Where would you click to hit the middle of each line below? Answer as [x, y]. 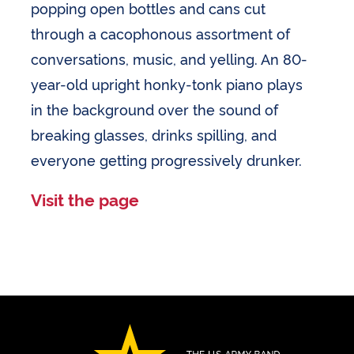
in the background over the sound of [155, 109]
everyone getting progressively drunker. [167, 159]
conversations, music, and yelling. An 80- [169, 58]
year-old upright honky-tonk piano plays [167, 83]
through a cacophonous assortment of [161, 33]
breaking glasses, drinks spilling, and [154, 134]
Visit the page [85, 198]
